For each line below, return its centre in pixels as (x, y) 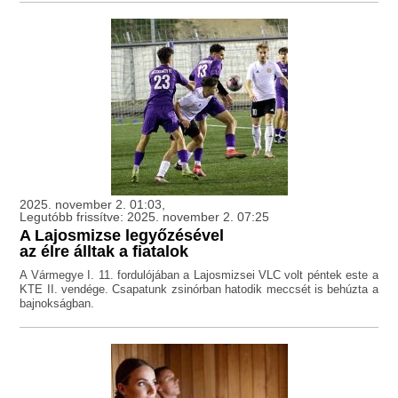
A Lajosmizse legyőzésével (122, 236)
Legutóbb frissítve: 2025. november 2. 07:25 (145, 217)
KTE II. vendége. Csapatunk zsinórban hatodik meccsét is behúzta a (199, 290)
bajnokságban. (57, 304)
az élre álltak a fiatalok (104, 252)
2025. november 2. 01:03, (93, 205)
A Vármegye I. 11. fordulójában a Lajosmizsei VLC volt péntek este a (199, 275)
